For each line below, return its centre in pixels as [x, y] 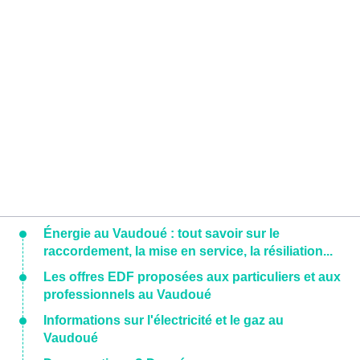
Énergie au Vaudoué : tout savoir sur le [162, 234]
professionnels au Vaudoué [127, 295]
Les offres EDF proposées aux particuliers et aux [192, 277]
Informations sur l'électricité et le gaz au [164, 321]
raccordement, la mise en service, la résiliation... [188, 252]
